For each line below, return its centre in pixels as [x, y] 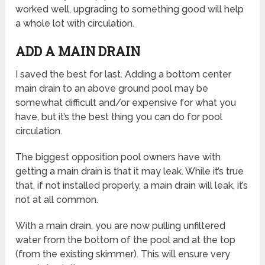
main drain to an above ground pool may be [112, 89]
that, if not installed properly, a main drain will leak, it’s [132, 186]
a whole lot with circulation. [75, 24]
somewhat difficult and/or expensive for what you [126, 103]
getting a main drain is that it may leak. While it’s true [130, 172]
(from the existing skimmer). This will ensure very [123, 254]
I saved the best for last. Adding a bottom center [124, 75]
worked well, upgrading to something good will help [130, 9]
